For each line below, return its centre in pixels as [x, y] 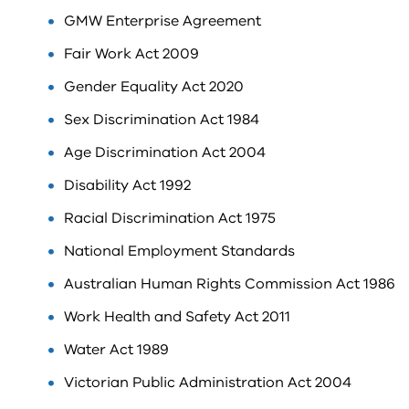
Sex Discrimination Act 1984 [162, 120]
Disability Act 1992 [127, 185]
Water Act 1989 [116, 350]
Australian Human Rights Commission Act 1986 [230, 284]
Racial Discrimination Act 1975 [170, 218]
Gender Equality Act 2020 [154, 87]
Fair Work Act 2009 [131, 54]
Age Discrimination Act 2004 [165, 152]
